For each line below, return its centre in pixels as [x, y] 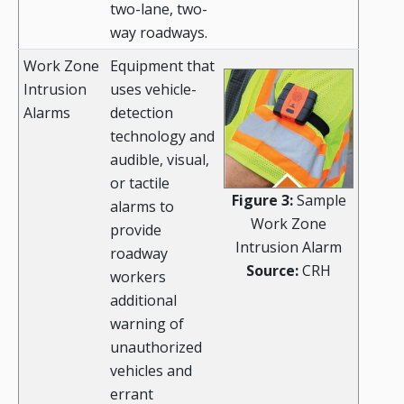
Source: [272, 271]
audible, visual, [160, 160]
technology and [162, 137]
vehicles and [151, 371]
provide [136, 230]
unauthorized [156, 348]
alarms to [142, 207]
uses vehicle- [153, 90]
